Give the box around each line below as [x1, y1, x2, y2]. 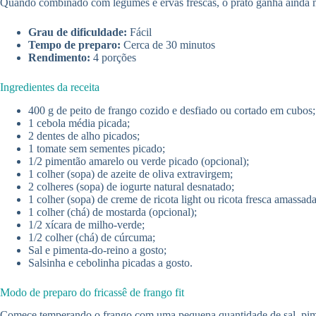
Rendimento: [28, 51, 90, 63]
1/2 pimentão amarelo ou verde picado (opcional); [28, 154, 249, 167]
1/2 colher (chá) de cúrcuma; [28, 231, 155, 243]
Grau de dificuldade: [28, 25, 127, 38]
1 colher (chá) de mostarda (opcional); [28, 205, 197, 218]
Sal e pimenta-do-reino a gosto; [28, 243, 166, 256]
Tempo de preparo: [28, 38, 121, 51]
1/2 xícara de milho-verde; [28, 218, 145, 231]
